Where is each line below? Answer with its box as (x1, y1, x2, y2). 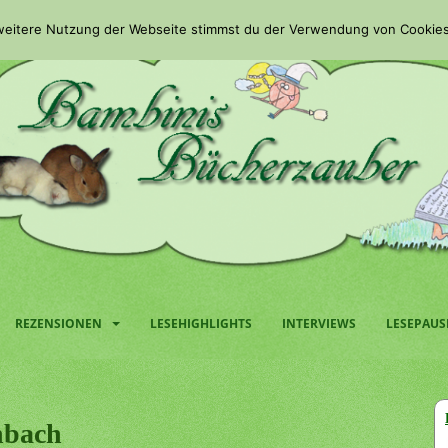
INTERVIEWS (282, 314, 356, 332)
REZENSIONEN (15, 314, 102, 332)
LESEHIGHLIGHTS (150, 314, 252, 332)
